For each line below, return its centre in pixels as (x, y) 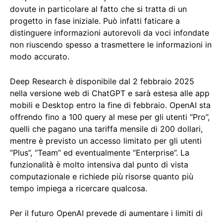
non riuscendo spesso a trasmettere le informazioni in (111, 45)
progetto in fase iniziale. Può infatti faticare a (95, 21)
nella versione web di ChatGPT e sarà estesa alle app (110, 93)
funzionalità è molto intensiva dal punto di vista (99, 165)
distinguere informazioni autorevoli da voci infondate (110, 33)
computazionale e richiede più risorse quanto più (102, 177)
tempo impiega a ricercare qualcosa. (79, 189)
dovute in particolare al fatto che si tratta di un (98, 9)
